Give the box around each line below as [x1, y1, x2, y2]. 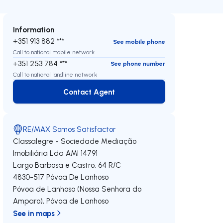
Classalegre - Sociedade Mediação [13, 136, 137, 146]
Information [13, 24, 55, 34]
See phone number [110, 60, 165, 67]
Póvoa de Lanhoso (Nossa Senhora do [13, 184, 142, 194]
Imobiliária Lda [13, 148, 64, 158]
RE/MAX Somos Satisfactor [23, 124, 116, 134]
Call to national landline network [13, 70, 98, 78]
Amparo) [13, 196, 43, 206]
